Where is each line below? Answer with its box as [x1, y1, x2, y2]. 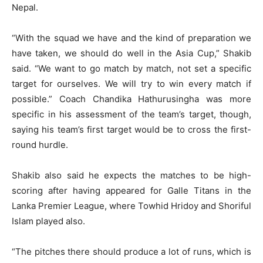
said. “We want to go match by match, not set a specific [12, 63, 251, 75]
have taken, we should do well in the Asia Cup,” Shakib [12, 48, 251, 59]
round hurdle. [12, 139, 68, 151]
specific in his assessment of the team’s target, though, [12, 109, 251, 120]
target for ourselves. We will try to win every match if [12, 78, 251, 90]
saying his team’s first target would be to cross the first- [12, 124, 251, 136]
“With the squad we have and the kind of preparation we [12, 32, 251, 44]
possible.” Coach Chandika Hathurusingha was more [12, 93, 251, 105]
